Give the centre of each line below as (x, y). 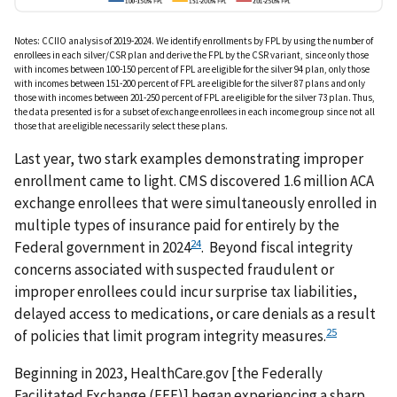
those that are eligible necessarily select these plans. (122, 126)
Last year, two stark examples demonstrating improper (189, 159)
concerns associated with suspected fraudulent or (174, 270)
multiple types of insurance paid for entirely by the (177, 226)
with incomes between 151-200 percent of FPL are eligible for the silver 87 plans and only (190, 84)
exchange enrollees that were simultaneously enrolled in (195, 203)
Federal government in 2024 (102, 248)
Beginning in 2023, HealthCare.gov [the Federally (168, 374)
